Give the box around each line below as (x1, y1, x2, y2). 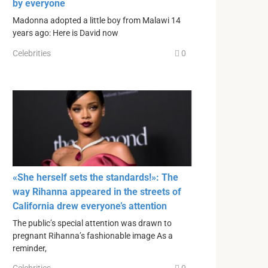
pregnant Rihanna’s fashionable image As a (13, 230, 173, 241)
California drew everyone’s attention (13, 200, 167, 212)
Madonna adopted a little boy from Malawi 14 (13, 16, 181, 26)
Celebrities (13, 48, 51, 58)
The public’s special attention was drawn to (13, 218, 172, 229)
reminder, (13, 243, 47, 254)
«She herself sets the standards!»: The (13, 171, 178, 183)
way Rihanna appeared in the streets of (13, 185, 181, 197)
